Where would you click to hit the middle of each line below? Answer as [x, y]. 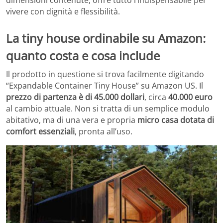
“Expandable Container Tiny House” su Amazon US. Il [105, 86]
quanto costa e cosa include [83, 55]
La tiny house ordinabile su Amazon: [106, 38]
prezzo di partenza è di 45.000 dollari [75, 97]
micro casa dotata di [176, 120]
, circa [156, 97]
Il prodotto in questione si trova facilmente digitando [105, 74]
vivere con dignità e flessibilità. [63, 11]
